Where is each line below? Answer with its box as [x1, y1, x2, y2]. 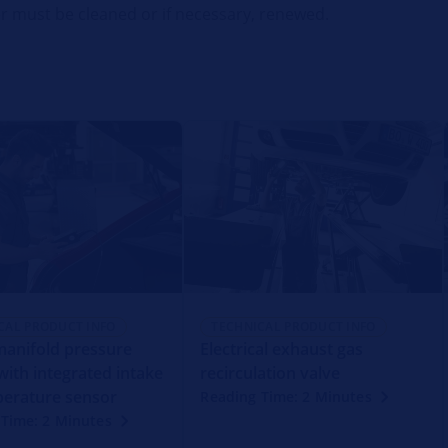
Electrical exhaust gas [200, 337, 364, 360]
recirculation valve [200, 361, 341, 384]
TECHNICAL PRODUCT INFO [211, 317, 376, 335]
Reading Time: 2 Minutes [200, 386, 372, 406]
